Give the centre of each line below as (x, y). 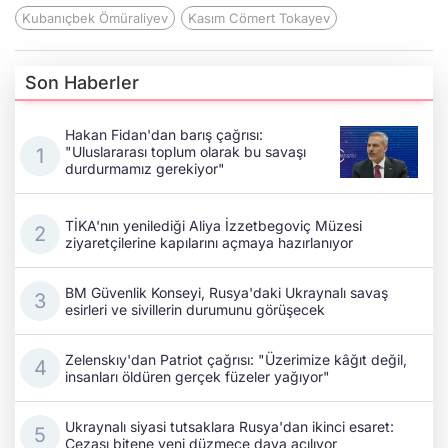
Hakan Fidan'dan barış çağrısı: (164, 135)
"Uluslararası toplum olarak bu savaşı (185, 152)
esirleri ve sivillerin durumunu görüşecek (195, 309)
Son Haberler (82, 82)
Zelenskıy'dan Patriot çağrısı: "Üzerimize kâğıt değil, (236, 359)
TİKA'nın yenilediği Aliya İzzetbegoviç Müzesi (213, 225)
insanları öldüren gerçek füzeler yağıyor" (197, 376)
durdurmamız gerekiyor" (145, 169)
